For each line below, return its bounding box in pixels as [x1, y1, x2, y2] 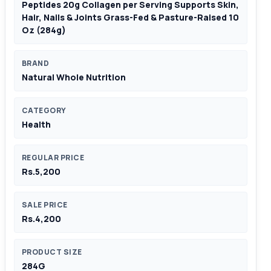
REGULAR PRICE [22, 152, 85, 163]
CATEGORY [22, 105, 67, 116]
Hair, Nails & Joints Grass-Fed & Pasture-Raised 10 [22, 11, 239, 23]
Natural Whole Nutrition [22, 71, 126, 83]
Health [22, 118, 51, 130]
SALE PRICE [22, 199, 68, 210]
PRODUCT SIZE [22, 246, 82, 257]
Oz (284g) [22, 24, 66, 36]
